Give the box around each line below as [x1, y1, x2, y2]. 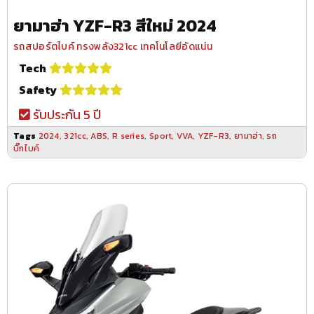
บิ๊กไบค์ [13, 142, 40, 155]
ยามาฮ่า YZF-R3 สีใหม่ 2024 [13, 13, 217, 38]
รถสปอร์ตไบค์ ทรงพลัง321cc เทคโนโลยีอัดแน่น [13, 39, 212, 54]
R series [111, 129, 145, 142]
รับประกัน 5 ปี [30, 104, 101, 124]
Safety [19, 81, 57, 98]
